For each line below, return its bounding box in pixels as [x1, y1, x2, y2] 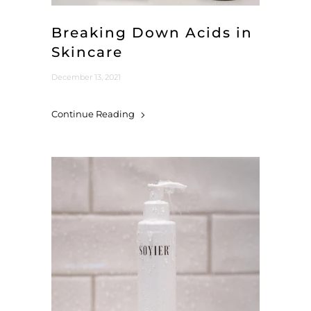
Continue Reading [51, 108, 137, 120]
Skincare [51, 44, 123, 61]
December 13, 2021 [51, 73, 121, 83]
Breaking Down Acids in [51, 24, 253, 42]
